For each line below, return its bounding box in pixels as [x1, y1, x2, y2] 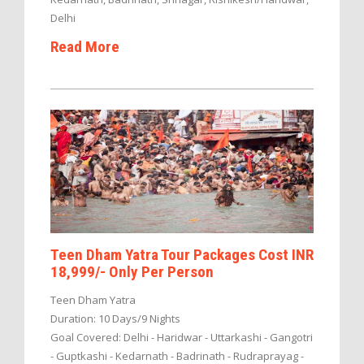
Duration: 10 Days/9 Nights [50, 310, 180, 326]
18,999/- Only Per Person [50, 262, 214, 281]
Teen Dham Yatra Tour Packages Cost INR [50, 245, 314, 264]
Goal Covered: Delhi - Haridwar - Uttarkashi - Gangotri [50, 329, 313, 344]
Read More [50, 37, 119, 56]
